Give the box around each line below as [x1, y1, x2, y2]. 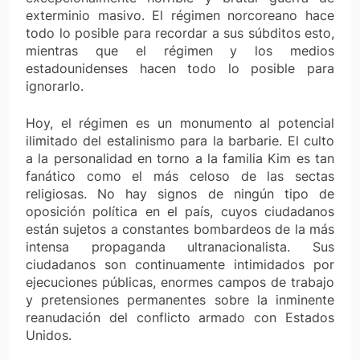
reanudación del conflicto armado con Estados [26, 309, 334, 325]
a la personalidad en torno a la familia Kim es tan [26, 149, 334, 166]
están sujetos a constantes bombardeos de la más [26, 220, 334, 237]
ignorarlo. [26, 77, 84, 94]
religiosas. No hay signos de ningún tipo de [26, 185, 334, 202]
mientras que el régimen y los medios [26, 42, 334, 59]
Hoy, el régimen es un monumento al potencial [26, 114, 334, 131]
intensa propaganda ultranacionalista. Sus [26, 238, 334, 255]
